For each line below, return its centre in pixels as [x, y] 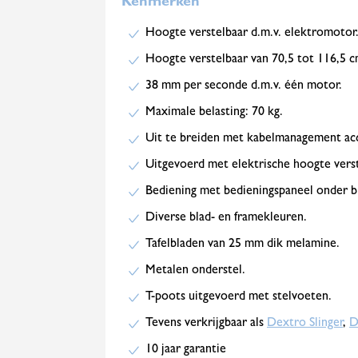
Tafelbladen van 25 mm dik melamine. [243, 245]
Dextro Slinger [305, 324]
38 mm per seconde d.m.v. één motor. [244, 86]
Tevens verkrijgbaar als [206, 324]
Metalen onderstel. [195, 271]
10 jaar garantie [186, 350]
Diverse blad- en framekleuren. [226, 218]
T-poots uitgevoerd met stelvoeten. [239, 297]
